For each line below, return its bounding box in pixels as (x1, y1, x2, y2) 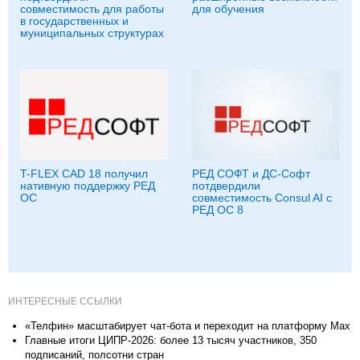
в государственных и (20, 14, 129, 27)
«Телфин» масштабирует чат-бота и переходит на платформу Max (25, 319, 350, 332)
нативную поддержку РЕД (20, 178, 155, 192)
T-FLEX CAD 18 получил (20, 166, 148, 180)
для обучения (192, 2, 264, 15)
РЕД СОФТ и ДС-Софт (192, 166, 310, 180)
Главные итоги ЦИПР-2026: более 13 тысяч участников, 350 (25, 333, 317, 346)
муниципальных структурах (20, 26, 164, 39)
